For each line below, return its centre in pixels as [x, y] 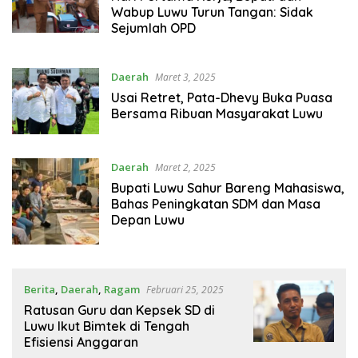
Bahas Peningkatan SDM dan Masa [215, 203]
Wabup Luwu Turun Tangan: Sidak [212, 12]
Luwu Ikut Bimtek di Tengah [107, 326]
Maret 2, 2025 [185, 167]
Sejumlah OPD [153, 28]
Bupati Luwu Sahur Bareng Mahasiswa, [227, 187]
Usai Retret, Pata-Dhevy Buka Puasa [221, 98]
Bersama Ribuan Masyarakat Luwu [217, 114]
